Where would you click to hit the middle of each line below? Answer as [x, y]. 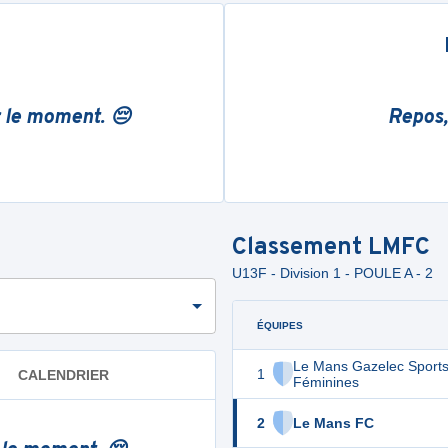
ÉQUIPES [280, 325]
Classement [300, 248]
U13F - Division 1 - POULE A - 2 [332, 273]
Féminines [326, 382]
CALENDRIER [63, 374]
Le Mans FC [333, 423]
